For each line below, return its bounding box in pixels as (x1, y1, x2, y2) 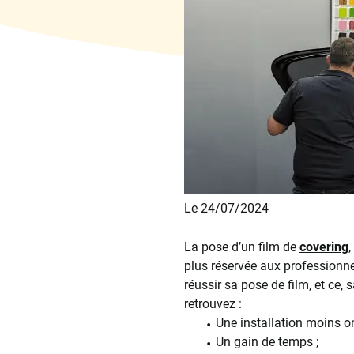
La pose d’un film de (184, 239, 299, 255)
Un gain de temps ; (215, 334, 318, 350)
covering (299, 239, 348, 255)
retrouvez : (184, 296, 245, 312)
